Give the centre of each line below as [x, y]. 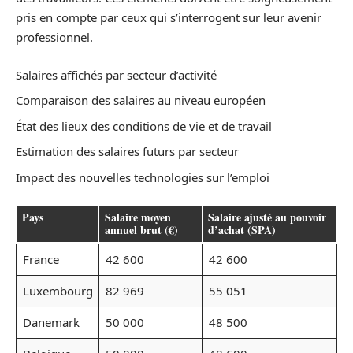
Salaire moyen [138, 217]
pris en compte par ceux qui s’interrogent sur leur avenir [169, 18]
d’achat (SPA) [242, 230]
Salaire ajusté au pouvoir [267, 217]
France [41, 260]
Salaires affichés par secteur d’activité [116, 74]
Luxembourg [58, 291]
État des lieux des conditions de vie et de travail [144, 126]
